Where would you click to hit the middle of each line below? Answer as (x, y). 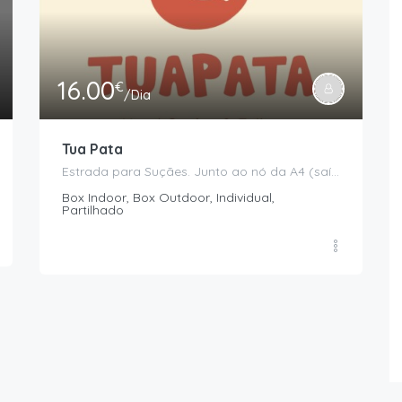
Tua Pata (92, 149)
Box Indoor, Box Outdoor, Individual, (168, 198)
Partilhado (93, 210)
